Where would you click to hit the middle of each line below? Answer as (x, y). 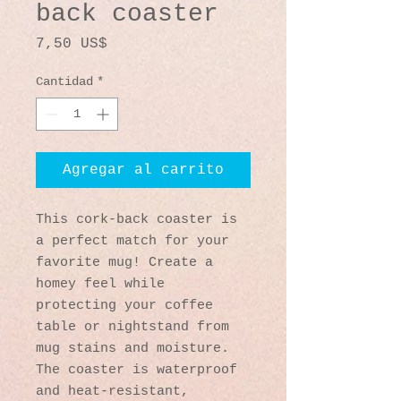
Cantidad (64, 81)
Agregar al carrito (143, 170)
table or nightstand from (132, 327)
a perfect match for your (132, 241)
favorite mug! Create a (124, 262)
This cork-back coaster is (137, 219)
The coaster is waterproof (137, 370)
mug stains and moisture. (132, 348)
